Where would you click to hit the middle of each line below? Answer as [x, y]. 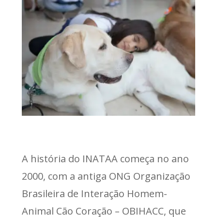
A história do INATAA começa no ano [105, 159]
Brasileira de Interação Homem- [94, 194]
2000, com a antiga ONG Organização [106, 176]
